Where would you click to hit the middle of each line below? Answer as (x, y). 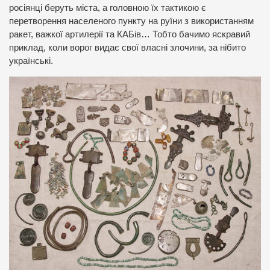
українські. (31, 61)
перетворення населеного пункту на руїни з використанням (131, 21)
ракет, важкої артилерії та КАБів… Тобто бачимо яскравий (130, 34)
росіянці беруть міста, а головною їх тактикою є (108, 8)
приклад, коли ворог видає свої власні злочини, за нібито (127, 48)
